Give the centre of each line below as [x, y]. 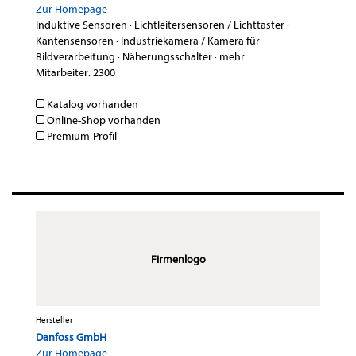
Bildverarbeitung [75, 57]
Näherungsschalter [167, 57]
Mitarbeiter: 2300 [75, 73]
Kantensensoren [75, 41]
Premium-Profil [81, 137]
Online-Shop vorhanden [103, 121]
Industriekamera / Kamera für [190, 41]
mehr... [236, 57]
